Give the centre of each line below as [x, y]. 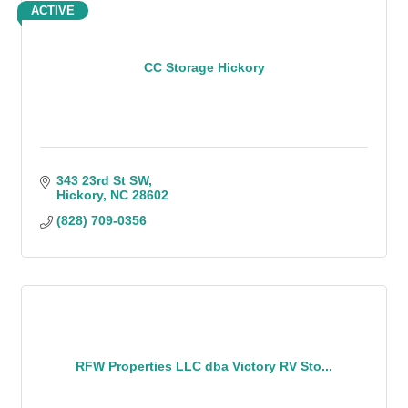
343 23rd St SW [102, 180]
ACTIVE [53, 10]
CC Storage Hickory [204, 67]
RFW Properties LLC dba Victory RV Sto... [204, 366]
